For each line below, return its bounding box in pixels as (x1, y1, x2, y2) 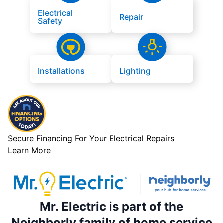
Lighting (119, 65, 151, 76)
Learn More (8, 145, 51, 155)
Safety (38, 15, 62, 26)
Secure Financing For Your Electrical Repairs (8, 133, 174, 143)
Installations (38, 65, 85, 76)
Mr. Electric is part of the (40, 199, 183, 214)
